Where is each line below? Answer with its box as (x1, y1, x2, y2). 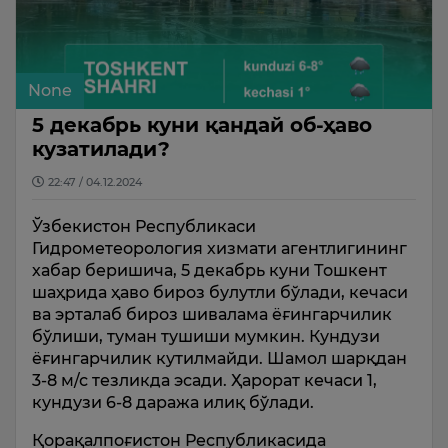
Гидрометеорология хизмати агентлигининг (32, 238, 407, 258)
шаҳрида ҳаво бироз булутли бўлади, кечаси (32, 282, 408, 302)
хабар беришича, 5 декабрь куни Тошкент (32, 260, 387, 280)
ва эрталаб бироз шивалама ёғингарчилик (32, 304, 392, 324)
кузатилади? (32, 136, 170, 161)
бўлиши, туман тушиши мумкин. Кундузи (32, 326, 380, 346)
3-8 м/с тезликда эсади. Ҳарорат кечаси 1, (32, 370, 377, 390)
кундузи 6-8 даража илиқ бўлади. (32, 392, 314, 412)
